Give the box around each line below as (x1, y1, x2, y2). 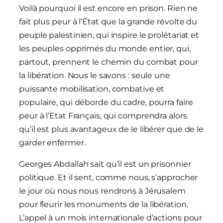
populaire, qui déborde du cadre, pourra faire (19, 98, 193, 108)
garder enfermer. (19, 138, 86, 148)
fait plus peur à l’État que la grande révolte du (19, 17, 198, 27)
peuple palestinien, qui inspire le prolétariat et (19, 30, 200, 40)
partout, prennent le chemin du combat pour (19, 57, 198, 67)
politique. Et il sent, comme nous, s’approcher (19, 173, 198, 183)
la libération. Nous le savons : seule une (19, 71, 170, 81)
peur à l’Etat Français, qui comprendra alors (19, 111, 187, 121)
